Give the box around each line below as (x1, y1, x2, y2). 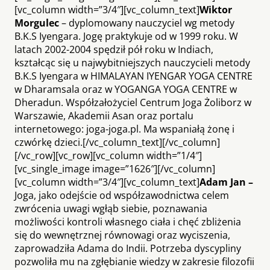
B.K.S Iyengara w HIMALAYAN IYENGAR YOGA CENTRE (14, 69, 253, 83)
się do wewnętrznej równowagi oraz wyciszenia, (14, 228, 230, 242)
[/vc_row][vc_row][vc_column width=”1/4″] (14, 148, 202, 162)
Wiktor (199, 2, 232, 16)
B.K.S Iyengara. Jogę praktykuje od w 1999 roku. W (14, 29, 238, 43)
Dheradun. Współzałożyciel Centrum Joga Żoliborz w (14, 95, 251, 109)
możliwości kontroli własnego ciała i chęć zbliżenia (14, 215, 241, 228)
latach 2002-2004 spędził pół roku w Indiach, (14, 42, 213, 56)
